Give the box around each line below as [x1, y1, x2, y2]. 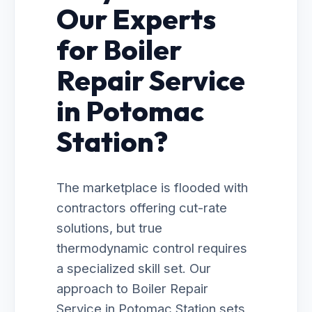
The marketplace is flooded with [56, 180, 248, 195]
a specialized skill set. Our [56, 260, 211, 276]
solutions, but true [56, 220, 162, 235]
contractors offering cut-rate [56, 200, 227, 215]
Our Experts [56, 1, 216, 36]
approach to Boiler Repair [56, 281, 208, 296]
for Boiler [56, 32, 182, 67]
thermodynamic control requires [56, 240, 247, 256]
